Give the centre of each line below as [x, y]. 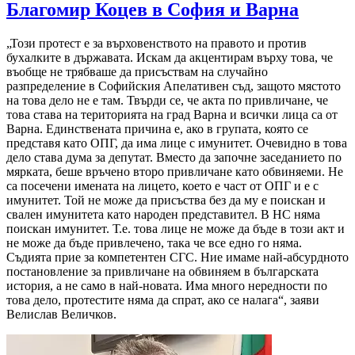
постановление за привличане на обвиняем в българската [162, 271]
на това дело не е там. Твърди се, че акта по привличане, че [167, 100]
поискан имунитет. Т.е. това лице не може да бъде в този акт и [176, 228]
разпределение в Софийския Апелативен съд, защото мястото [174, 86]
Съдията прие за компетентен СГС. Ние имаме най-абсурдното [177, 257]
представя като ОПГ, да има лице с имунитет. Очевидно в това [177, 143]
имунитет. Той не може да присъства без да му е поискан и [166, 200]
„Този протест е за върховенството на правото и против [157, 43]
